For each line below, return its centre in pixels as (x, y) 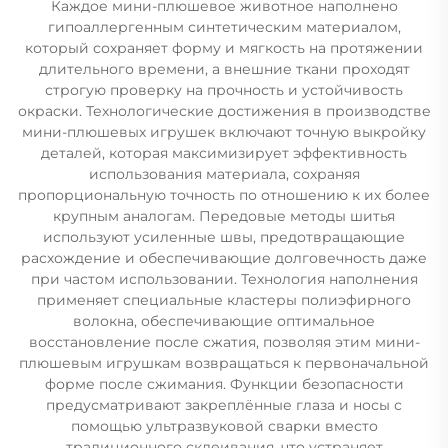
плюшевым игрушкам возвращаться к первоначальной (224, 362)
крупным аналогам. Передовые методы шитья (224, 215)
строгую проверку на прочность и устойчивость (224, 89)
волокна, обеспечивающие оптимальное (224, 320)
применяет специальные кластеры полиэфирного (224, 299)
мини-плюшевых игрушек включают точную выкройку (224, 131)
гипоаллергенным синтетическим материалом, (224, 26)
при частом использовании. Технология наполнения (224, 278)
